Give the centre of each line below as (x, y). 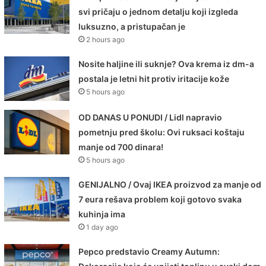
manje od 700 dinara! (121, 147)
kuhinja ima (102, 214)
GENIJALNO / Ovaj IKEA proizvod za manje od (170, 184)
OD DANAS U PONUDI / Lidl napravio (151, 117)
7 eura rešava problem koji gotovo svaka (160, 199)
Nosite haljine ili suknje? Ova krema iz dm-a (167, 64)
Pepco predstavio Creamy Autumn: (149, 251)
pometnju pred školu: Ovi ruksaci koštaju (162, 132)
